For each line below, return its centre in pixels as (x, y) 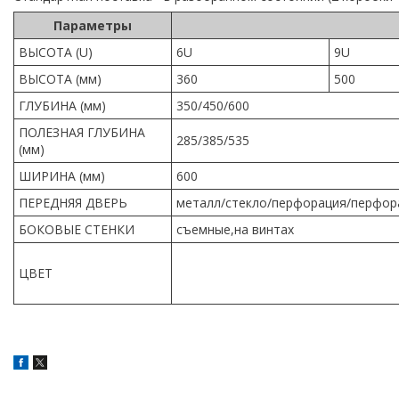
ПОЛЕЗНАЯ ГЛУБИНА (82, 132)
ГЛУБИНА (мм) (62, 105)
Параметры (93, 25)
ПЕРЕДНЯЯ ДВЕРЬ (73, 202)
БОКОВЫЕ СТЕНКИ (77, 229)
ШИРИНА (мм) (62, 175)
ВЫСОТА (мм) (60, 78)
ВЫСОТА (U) (56, 52)
